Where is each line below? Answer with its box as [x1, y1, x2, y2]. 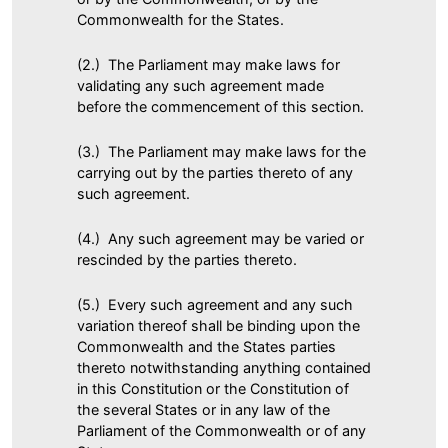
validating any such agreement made [77, 76, 324, 94]
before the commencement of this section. [77, 97, 364, 115]
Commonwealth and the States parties [77, 337, 336, 355]
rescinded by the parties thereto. [77, 250, 297, 268]
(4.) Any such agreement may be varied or [77, 229, 364, 247]
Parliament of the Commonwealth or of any [77, 421, 366, 439]
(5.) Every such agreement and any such [77, 295, 353, 313]
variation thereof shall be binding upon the [77, 316, 360, 334]
